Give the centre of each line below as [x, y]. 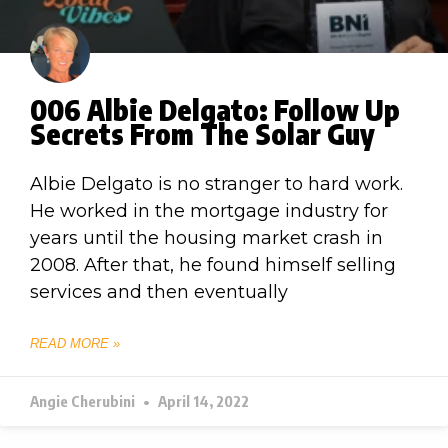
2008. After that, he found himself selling [213, 264]
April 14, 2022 [202, 400]
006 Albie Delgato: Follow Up [215, 109]
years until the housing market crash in [206, 237]
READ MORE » [75, 343]
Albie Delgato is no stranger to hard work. [216, 183]
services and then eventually [159, 291]
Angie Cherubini [84, 400]
